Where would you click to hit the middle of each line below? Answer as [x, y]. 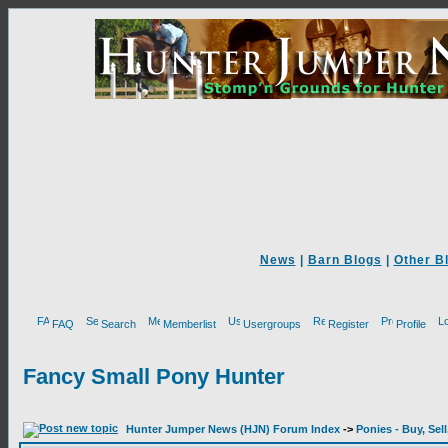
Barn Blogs [344, 260]
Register [348, 324]
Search [118, 324]
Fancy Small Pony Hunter [154, 376]
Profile [411, 324]
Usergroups [272, 324]
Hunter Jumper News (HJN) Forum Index [233, 429]
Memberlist [189, 324]
